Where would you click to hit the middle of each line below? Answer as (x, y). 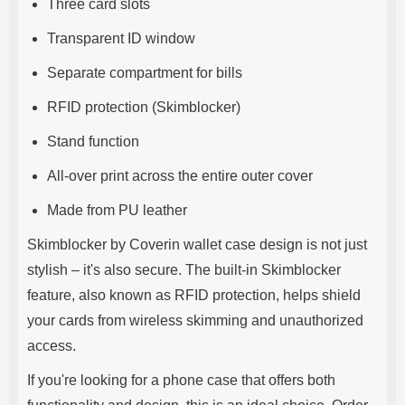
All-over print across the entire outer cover (180, 176)
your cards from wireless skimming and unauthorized (195, 320)
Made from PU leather (117, 210)
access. (52, 346)
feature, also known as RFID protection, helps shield (194, 295)
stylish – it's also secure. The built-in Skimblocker (184, 270)
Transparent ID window (121, 38)
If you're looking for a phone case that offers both (181, 380)
